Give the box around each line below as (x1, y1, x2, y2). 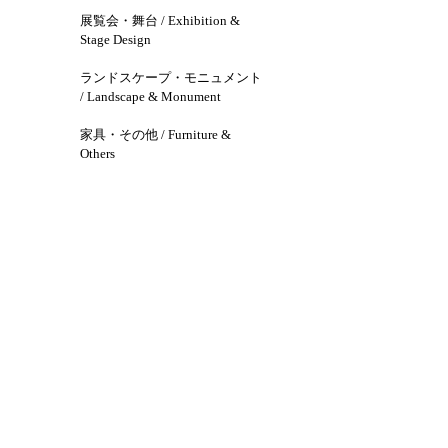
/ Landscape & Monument (79, 89, 221, 104)
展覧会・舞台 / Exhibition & (79, 13, 240, 28)
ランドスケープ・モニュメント (79, 70, 262, 85)
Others (79, 147, 115, 162)
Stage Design (79, 32, 151, 47)
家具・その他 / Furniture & (79, 128, 231, 143)
